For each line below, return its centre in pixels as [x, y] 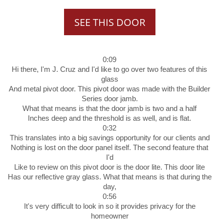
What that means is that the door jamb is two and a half [109, 108]
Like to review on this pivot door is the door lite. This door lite [109, 167]
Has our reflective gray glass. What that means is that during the [109, 176]
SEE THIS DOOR [109, 22]
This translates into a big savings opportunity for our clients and [109, 137]
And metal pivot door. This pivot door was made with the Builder [109, 88]
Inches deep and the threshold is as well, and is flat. [109, 118]
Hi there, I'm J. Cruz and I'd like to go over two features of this [109, 69]
